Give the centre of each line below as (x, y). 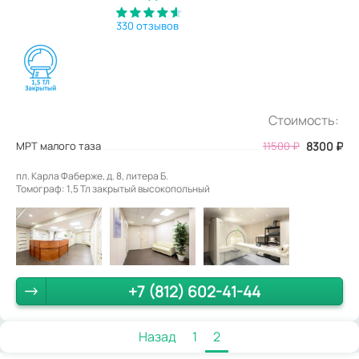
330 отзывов (147, 26)
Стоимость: (304, 121)
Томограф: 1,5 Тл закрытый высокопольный (113, 189)
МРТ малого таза (58, 146)
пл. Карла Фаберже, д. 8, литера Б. (92, 176)
